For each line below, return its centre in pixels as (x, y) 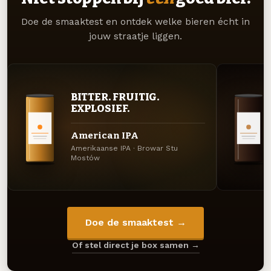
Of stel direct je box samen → (135, 245)
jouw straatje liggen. (135, 36)
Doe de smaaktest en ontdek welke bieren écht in (135, 21)
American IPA (104, 136)
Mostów (85, 158)
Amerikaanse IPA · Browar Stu (124, 149)
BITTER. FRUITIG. (115, 97)
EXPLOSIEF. (100, 109)
